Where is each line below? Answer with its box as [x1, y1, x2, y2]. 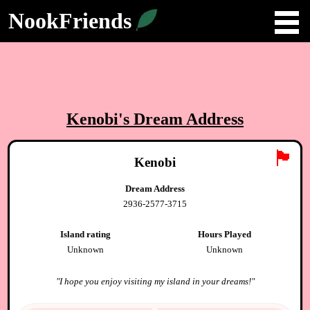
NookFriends [8, 8, 131, 33]
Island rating [60, 228, 111, 239]
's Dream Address [118, 110, 244, 128]
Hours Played [198, 228, 252, 239]
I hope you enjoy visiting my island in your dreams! [59, 275, 251, 286]
